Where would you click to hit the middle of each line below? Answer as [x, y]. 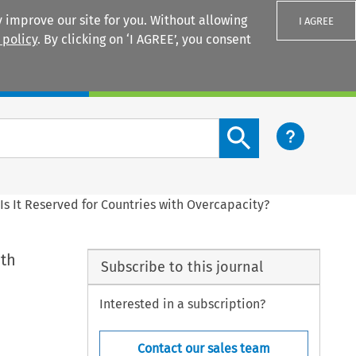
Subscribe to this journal [182, 267]
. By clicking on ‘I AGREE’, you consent [144, 39]
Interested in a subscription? [183, 304]
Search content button [284, 127]
